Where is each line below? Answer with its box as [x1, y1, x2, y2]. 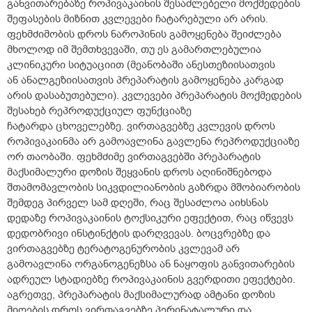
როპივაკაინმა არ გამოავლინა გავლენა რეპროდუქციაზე [7, 134, 299, 149]
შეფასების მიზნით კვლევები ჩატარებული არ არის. [7, 12, 268, 26]
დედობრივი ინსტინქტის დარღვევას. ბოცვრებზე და [7, 226, 270, 241]
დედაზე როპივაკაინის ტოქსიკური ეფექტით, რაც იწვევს [7, 211, 293, 226]
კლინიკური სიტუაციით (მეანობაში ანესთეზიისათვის [7, 58, 275, 72]
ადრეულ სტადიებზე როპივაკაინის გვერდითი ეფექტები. [7, 272, 295, 287]
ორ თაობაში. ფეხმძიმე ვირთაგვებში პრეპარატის [7, 150, 260, 164]
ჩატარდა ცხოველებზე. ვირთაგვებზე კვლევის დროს [7, 119, 275, 134]
